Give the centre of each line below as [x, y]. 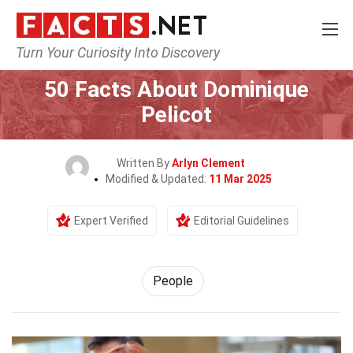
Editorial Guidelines [242, 221]
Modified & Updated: [157, 179]
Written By [144, 163]
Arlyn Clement [208, 163]
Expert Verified [111, 221]
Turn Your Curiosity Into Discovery [118, 52]
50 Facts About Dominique [176, 89]
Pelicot [176, 115]
